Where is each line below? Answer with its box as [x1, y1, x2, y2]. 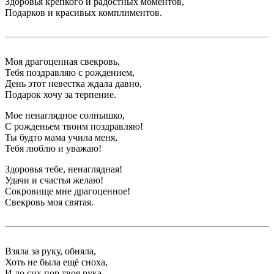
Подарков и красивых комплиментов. [5, 7, 162, 18]
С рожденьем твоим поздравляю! [5, 121, 143, 132]
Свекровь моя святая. [5, 197, 94, 208]
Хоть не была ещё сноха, [5, 257, 108, 268]
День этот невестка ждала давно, [5, 78, 142, 89]
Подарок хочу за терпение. [5, 89, 116, 100]
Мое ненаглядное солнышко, [5, 110, 125, 121]
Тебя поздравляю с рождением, [5, 67, 135, 78]
